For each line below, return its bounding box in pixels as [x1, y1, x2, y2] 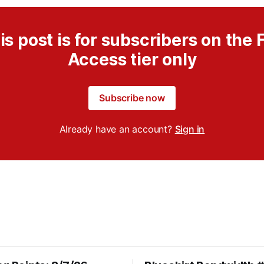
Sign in [174, 123, 205, 135]
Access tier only [67, 49, 197, 70]
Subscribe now [99, 92, 165, 104]
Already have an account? [59, 123, 175, 135]
